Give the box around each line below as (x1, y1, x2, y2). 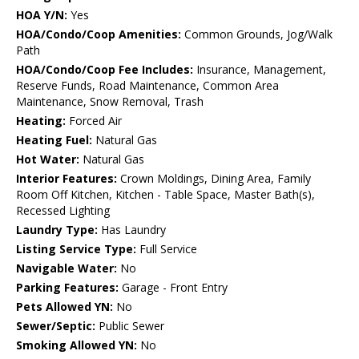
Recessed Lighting (16, 203, 110, 219)
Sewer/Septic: (16, 318, 95, 334)
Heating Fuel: (16, 132, 92, 148)
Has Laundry (98, 222, 166, 238)
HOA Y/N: (16, 7, 67, 23)
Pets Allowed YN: (16, 299, 113, 315)
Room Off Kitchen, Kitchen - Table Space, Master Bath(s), (16, 187, 315, 203)
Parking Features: (16, 280, 119, 296)
